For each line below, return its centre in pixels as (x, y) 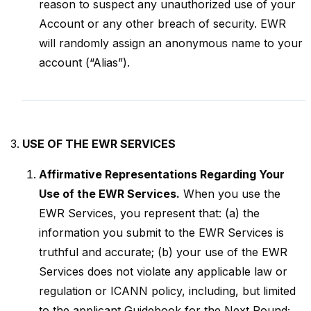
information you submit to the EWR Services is (161, 233)
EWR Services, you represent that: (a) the (149, 213)
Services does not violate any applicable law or (163, 271)
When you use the (230, 194)
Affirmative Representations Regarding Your (162, 174)
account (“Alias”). (84, 62)
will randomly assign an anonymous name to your (171, 43)
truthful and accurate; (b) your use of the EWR (163, 252)
